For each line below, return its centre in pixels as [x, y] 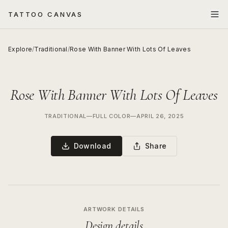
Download [92, 146]
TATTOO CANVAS [46, 14]
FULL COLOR [111, 116]
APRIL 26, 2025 [160, 116]
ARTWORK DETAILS [114, 209]
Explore [20, 49]
